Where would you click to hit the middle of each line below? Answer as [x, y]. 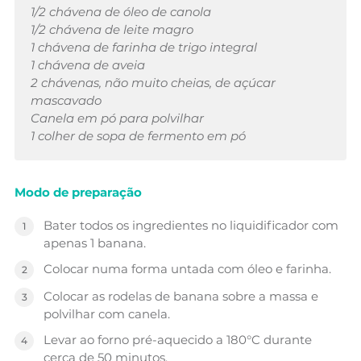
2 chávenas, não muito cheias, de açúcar [153, 83]
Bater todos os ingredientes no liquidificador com [191, 226]
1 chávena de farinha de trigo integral [144, 48]
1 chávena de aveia [88, 65]
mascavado [66, 101]
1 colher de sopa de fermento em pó [138, 136]
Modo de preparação [78, 193]
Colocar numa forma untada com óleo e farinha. [187, 269]
